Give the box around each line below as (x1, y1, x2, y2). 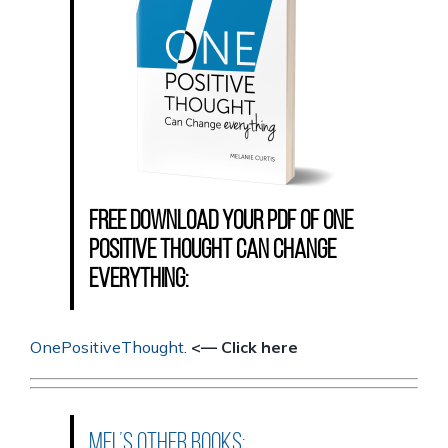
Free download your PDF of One (89, 209, 353, 237)
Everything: (89, 267, 188, 295)
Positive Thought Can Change (89, 238, 336, 266)
